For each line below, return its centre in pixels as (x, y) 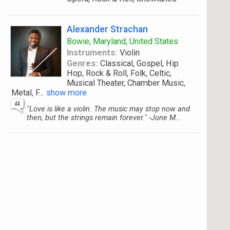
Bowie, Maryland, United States (122, 41)
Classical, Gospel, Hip (139, 63)
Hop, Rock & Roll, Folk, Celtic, (119, 73)
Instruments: (92, 53)
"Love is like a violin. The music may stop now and (108, 109)
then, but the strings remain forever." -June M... (104, 118)
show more (66, 93)
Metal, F (25, 93)
